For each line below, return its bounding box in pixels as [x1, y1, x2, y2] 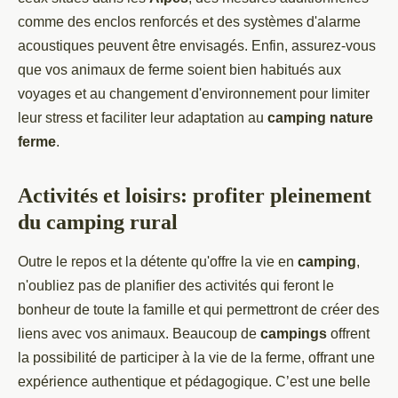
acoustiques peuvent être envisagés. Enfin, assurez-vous [18, 38, 376, 53]
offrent [327, 326, 370, 341]
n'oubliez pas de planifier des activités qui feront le [18, 278, 334, 293]
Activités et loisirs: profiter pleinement [18, 184, 371, 207]
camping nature [267, 110, 373, 125]
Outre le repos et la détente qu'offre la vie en [18, 254, 298, 269]
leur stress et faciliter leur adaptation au [18, 110, 267, 125]
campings [260, 326, 327, 341]
